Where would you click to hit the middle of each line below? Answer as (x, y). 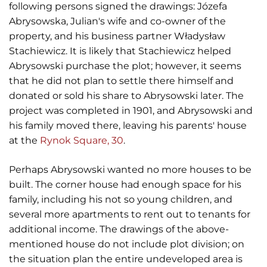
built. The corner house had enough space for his (125, 184)
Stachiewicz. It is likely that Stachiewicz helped (120, 51)
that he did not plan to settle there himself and (121, 81)
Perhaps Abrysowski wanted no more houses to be (130, 170)
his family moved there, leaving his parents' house (128, 125)
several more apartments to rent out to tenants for (130, 214)
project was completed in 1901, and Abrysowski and (131, 111)
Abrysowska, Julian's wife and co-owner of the (117, 21)
